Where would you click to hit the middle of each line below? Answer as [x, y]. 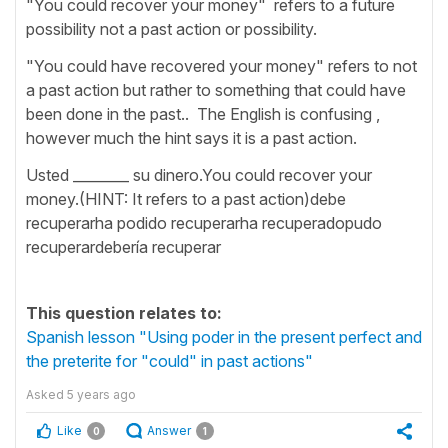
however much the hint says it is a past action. [191, 137]
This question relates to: [124, 312]
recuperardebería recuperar [123, 246]
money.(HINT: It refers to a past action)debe [186, 198]
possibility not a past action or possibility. [175, 28]
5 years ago [101, 394]
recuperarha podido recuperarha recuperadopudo [204, 222]
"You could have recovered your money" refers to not [221, 65]
